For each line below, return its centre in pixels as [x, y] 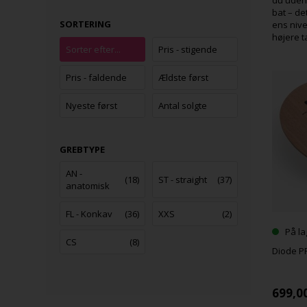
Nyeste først [92, 106]
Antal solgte [183, 106]
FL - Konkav [89, 214]
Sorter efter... [94, 49]
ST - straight [183, 180]
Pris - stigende [188, 49]
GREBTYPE [83, 149]
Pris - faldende [97, 77]
